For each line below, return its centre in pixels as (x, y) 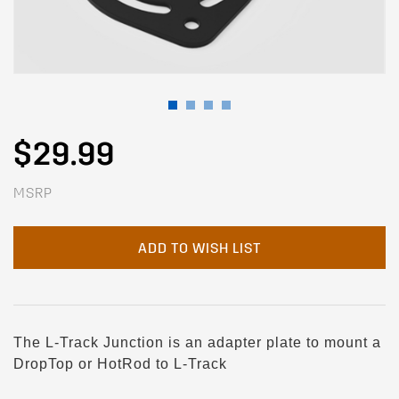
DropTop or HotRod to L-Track (120, 364)
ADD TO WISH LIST (199, 248)
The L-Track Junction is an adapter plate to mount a (197, 343)
